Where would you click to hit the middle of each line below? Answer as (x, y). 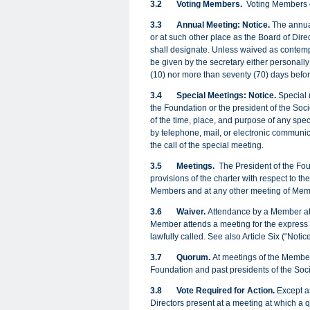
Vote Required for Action (225, 291)
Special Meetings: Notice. (226, 95)
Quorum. (193, 257)
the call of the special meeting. (207, 145)
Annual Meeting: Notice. (223, 25)
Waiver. (191, 212)
